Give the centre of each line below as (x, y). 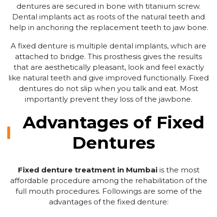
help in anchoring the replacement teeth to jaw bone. (108, 27)
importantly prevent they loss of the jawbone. (108, 99)
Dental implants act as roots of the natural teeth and (108, 16)
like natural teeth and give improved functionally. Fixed (108, 77)
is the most (178, 170)
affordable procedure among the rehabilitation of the (108, 180)
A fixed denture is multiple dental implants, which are (108, 46)
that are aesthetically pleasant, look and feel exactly (108, 67)
